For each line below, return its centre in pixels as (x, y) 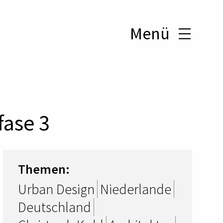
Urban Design (56, 189)
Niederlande (136, 189)
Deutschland (55, 207)
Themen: (44, 169)
